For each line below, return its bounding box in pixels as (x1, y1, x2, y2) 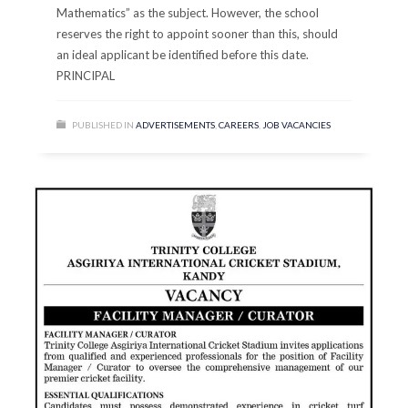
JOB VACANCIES (262, 118, 331, 130)
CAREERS (219, 118, 260, 130)
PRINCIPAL (56, 67, 116, 83)
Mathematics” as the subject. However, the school (56, 5, 320, 20)
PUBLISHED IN (72, 118, 135, 130)
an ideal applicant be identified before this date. (56, 46, 310, 62)
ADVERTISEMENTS (136, 118, 216, 130)
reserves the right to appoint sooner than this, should (56, 25, 339, 41)
